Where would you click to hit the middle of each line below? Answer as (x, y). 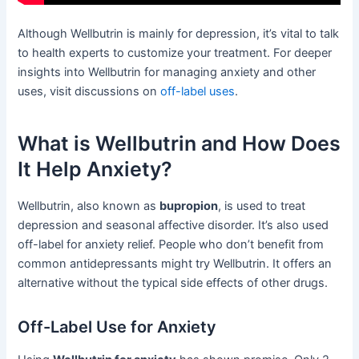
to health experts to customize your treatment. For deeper (175, 52)
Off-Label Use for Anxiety (117, 327)
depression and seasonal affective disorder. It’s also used (173, 225)
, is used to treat (262, 206)
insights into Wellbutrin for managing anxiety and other (167, 72)
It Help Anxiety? (95, 169)
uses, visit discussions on (89, 91)
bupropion (189, 206)
